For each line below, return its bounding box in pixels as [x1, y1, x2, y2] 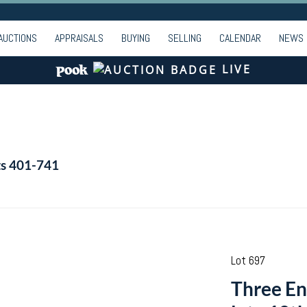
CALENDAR [219, 31, 261, 45]
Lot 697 [230, 253, 265, 268]
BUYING [121, 31, 150, 45]
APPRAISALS [55, 31, 103, 45]
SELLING [168, 31, 201, 45]
